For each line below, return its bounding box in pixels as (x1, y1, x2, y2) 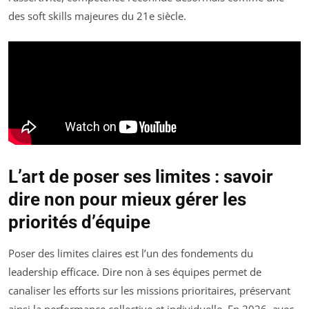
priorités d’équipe (8, 211, 150, 232)
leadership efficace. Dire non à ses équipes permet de (8, 264, 261, 279)
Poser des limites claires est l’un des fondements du (8, 246, 253, 260)
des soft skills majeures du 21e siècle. (8, 9, 186, 23)
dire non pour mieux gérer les (8, 188, 246, 210)
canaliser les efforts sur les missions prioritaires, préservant (8, 283, 290, 297)
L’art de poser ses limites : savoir (8, 166, 273, 187)
